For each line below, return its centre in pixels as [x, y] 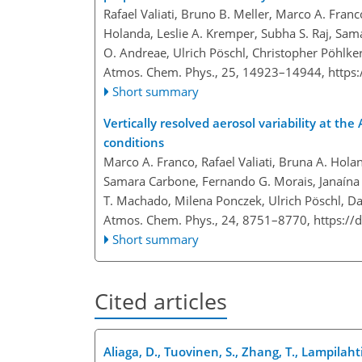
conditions [134, 143]
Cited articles [161, 301]
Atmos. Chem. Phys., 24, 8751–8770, [208, 220]
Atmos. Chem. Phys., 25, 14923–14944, [216, 72]
